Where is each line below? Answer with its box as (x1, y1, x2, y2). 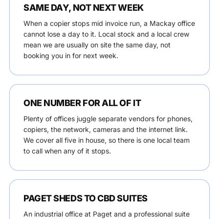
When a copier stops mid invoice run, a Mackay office (23, 19, 195, 27)
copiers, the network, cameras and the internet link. (23, 125, 188, 133)
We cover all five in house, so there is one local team (23, 136, 190, 144)
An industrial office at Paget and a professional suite (23, 210, 190, 218)
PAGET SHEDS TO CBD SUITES (23, 193, 148, 203)
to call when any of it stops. (23, 147, 111, 155)
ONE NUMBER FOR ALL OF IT (23, 98, 141, 108)
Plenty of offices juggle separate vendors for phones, (23, 114, 193, 123)
